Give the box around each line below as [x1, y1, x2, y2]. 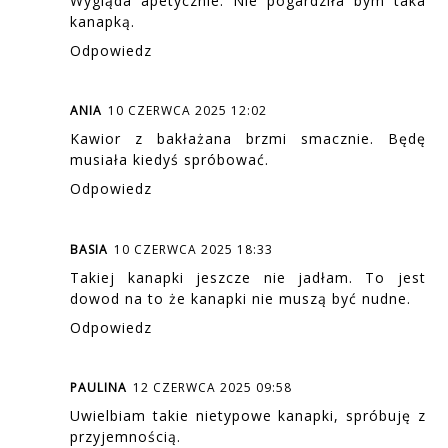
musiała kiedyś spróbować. [70, 150, 270, 170]
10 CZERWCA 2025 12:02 [108, 102, 268, 120]
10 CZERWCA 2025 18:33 [114, 240, 274, 258]
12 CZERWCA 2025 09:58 [133, 379, 293, 397]
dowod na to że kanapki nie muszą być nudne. [70, 288, 412, 308]
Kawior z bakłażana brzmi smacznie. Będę [70, 129, 426, 149]
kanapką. [70, 11, 136, 31]
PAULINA [70, 379, 128, 397]
